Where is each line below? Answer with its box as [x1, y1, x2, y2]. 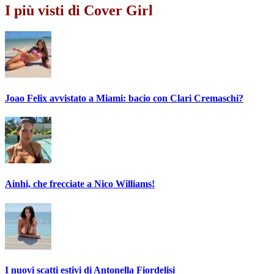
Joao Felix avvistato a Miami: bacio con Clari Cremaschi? [5, 92, 243, 103]
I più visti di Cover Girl [5, 2, 153, 18]
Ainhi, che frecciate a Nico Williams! [5, 179, 155, 190]
